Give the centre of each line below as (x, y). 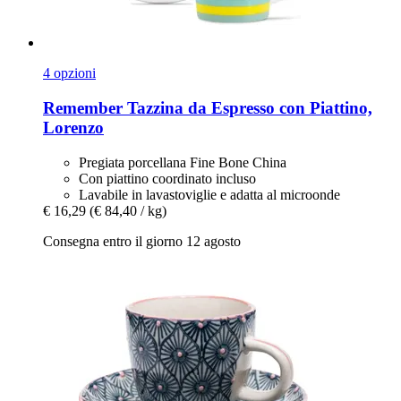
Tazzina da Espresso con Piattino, (247, 108)
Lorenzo (73, 128)
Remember (83, 108)
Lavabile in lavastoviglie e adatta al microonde (209, 194)
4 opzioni (69, 73)
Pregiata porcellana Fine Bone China (183, 162)
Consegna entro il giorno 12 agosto (142, 241)
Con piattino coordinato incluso (167, 178)
